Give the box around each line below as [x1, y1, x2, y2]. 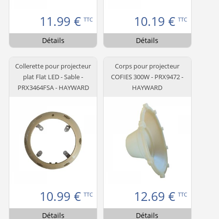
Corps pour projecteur [115, 61, 180, 70]
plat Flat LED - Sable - [23, 72, 83, 81]
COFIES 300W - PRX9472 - [111, 72, 184, 81]
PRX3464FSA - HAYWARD [17, 83, 89, 92]
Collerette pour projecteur [15, 61, 91, 70]
